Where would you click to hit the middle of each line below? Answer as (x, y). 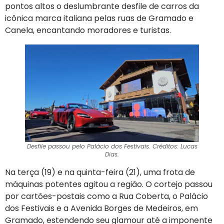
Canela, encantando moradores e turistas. (88, 30)
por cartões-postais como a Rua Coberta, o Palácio (106, 196)
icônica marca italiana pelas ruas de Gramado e (99, 18)
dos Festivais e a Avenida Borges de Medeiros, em (101, 208)
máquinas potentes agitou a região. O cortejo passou (109, 184)
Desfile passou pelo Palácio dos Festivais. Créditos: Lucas (112, 146)
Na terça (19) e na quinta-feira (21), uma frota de (100, 172)
